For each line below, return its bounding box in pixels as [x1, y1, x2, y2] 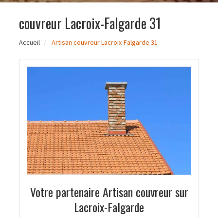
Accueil [19, 38, 40, 47]
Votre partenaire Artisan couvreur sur [30, 182, 188, 200]
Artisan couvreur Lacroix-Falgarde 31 [52, 38, 158, 47]
